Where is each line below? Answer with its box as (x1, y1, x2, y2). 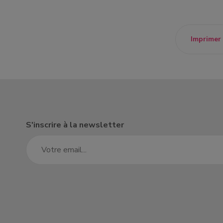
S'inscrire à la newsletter (26, 119, 124, 130)
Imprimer (191, 34, 221, 44)
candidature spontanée (62, 9, 167, 21)
